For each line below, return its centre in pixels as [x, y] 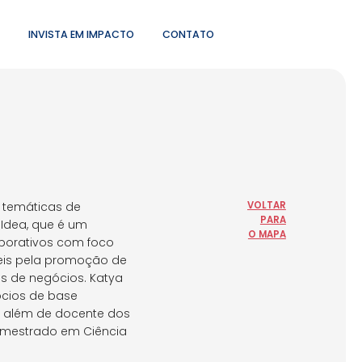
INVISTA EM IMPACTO [81, 34]
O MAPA [267, 235]
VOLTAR [266, 206]
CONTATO [189, 34]
